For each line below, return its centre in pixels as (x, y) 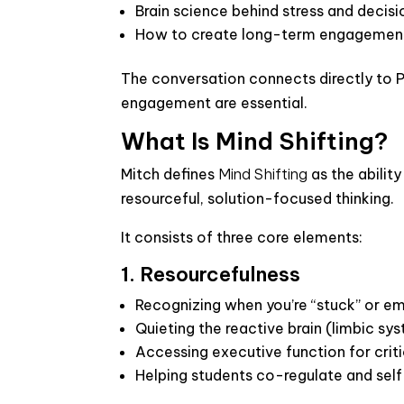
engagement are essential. (215, 103)
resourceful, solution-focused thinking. (258, 198)
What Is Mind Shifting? (255, 141)
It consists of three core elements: (242, 237)
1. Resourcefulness (211, 274)
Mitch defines (170, 174)
